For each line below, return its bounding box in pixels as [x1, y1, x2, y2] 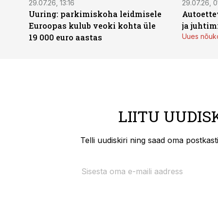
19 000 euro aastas [29, 32, 102, 42]
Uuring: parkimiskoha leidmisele [29, 9, 162, 19]
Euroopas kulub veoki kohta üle [29, 20, 156, 31]
